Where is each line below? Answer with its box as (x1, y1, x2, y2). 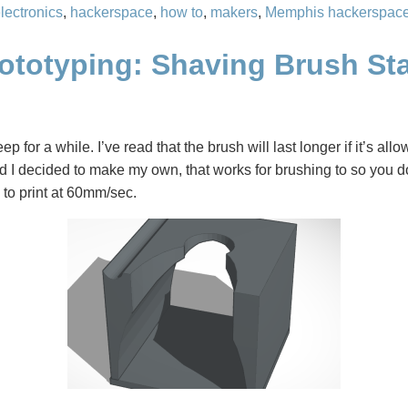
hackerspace (70, 5, 153, 20)
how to (160, 5, 203, 20)
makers (210, 5, 258, 20)
